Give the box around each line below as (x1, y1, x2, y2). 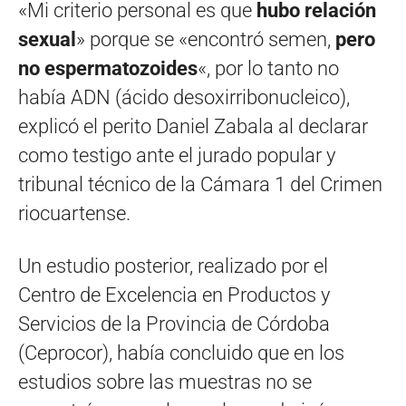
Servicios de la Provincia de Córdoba (18, 312, 330, 335)
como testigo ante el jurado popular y (18, 143, 335, 167)
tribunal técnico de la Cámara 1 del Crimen (18, 172, 382, 196)
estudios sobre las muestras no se (18, 370, 312, 393)
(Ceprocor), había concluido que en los (18, 341, 344, 364)
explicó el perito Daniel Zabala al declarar (18, 114, 368, 138)
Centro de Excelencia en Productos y (18, 283, 330, 306)
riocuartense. (18, 201, 130, 225)
